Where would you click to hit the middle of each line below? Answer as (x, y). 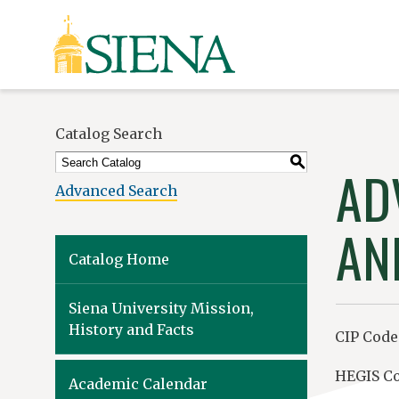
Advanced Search (116, 191)
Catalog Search (109, 134)
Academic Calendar (138, 384)
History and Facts (131, 330)
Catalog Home (119, 259)
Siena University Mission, (161, 308)
